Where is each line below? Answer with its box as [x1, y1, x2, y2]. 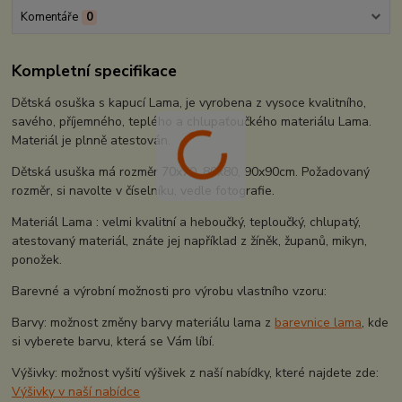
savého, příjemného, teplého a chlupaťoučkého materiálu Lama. [12, 113, 372, 131]
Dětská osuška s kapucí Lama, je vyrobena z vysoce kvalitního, [12, 94, 367, 112]
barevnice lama [275, 314, 363, 332]
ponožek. [12, 251, 63, 269]
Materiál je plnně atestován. [12, 132, 175, 150]
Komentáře [20, 8, 78, 25]
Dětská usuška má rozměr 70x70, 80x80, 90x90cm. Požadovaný [12, 163, 371, 181]
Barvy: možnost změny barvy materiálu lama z [12, 314, 275, 332]
